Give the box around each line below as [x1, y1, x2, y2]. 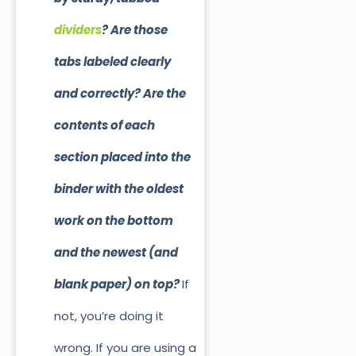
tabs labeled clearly [53, 53, 171, 71]
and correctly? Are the [53, 85, 186, 103]
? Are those [101, 21, 168, 39]
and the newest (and [53, 244, 178, 261]
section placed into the [53, 149, 191, 166]
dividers [53, 21, 102, 39]
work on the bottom [53, 212, 173, 230]
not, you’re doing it [53, 308, 164, 325]
